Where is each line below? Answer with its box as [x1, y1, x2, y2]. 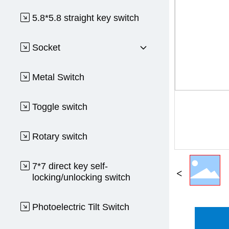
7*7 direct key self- [32, 161, 108, 171]
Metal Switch [32, 72, 85, 82]
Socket [32, 42, 61, 53]
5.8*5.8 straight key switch [32, 13, 140, 23]
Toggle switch [32, 102, 88, 112]
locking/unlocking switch [32, 172, 131, 182]
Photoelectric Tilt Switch [32, 202, 130, 212]
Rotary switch [32, 131, 88, 142]
